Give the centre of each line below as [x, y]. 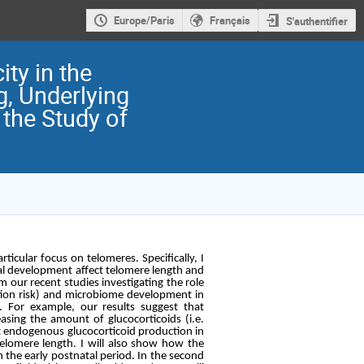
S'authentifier [316, 21]
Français [230, 21]
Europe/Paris [144, 21]
